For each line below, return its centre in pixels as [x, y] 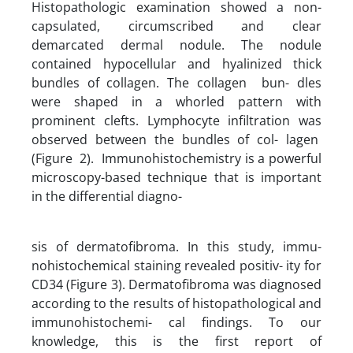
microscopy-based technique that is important [176, 177]
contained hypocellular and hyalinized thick [176, 63]
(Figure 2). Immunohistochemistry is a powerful [176, 158]
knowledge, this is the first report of [176, 341]
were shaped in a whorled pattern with [176, 101]
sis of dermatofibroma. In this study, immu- [176, 246]
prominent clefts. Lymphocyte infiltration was [176, 120]
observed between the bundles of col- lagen [176, 139]
